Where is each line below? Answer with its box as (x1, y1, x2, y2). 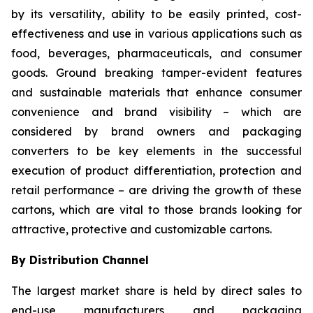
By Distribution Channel (11, 253, 149, 268)
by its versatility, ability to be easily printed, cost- (11, 7, 302, 22)
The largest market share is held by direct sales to (11, 284, 302, 298)
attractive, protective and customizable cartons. (11, 222, 272, 237)
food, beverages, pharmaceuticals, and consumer (11, 46, 302, 61)
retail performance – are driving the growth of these (11, 183, 302, 198)
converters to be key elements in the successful (11, 144, 302, 159)
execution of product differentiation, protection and (11, 163, 302, 178)
